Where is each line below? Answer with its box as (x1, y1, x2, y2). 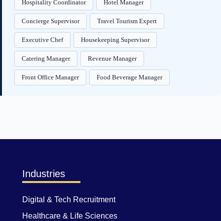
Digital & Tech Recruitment (22, 195, 115, 204)
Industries (22, 168, 65, 179)
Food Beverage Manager (97, 73, 162, 81)
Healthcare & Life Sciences (22, 212, 117, 220)
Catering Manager (22, 54, 70, 62)
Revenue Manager (88, 54, 137, 62)
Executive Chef (22, 36, 63, 43)
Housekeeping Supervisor (81, 36, 149, 43)
